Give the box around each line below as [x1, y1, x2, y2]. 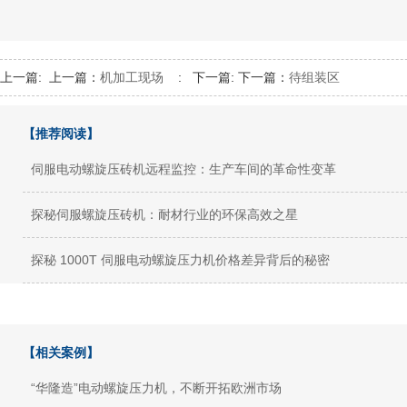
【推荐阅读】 [23, 126, 99, 142]
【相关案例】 [23, 345, 99, 361]
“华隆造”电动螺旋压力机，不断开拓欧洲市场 [31, 381, 282, 396]
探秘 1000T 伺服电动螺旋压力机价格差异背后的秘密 [31, 253, 330, 268]
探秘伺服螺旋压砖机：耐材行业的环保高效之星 [31, 207, 298, 223]
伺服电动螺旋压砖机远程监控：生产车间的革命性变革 [31, 162, 336, 177]
